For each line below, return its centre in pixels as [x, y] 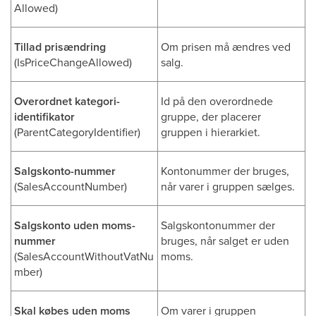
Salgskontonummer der [218, 225]
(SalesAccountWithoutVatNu [84, 256]
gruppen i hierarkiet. [211, 132]
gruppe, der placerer [211, 116]
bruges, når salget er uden [225, 241]
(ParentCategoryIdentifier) [77, 132]
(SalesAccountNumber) [71, 186]
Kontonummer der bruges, [225, 171]
